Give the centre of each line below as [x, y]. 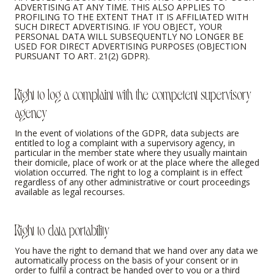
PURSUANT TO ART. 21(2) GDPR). [82, 56]
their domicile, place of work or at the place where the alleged [137, 162]
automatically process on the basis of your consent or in [126, 260]
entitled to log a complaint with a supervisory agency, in [125, 143]
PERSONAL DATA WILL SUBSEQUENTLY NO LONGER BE [129, 36]
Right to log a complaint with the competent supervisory [133, 93]
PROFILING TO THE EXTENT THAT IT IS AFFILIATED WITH [131, 17]
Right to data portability [62, 229]
